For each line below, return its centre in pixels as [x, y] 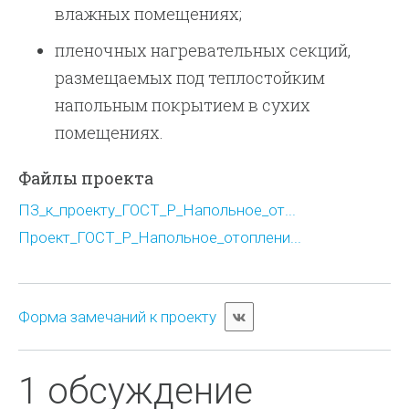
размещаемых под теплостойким [190, 78]
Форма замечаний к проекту [118, 317]
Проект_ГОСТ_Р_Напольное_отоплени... [160, 237]
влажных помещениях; [149, 14]
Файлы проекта [86, 178]
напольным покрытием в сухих [183, 105]
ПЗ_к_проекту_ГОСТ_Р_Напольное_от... [157, 210]
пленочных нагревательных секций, [203, 50]
